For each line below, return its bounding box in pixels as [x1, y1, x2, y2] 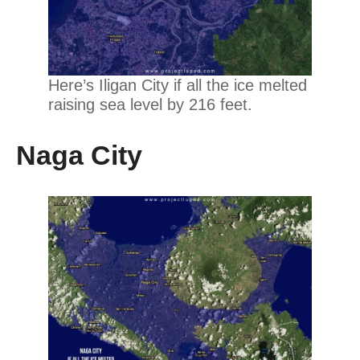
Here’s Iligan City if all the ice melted [48, 76, 307, 94]
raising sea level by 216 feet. [48, 95, 252, 113]
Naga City [16, 139, 142, 170]
